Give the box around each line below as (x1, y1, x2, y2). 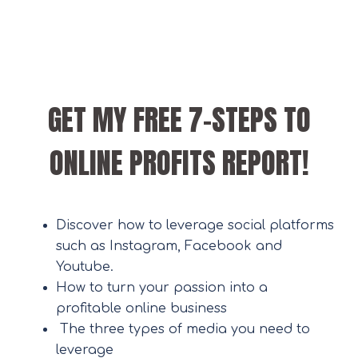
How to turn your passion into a (56, 280, 268, 296)
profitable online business (56, 301, 227, 316)
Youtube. (56, 260, 113, 275)
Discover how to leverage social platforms (56, 218, 334, 233)
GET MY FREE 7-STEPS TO (47, 98, 311, 142)
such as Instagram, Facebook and (56, 239, 282, 254)
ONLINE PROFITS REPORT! (50, 141, 308, 185)
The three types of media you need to (56, 322, 310, 337)
